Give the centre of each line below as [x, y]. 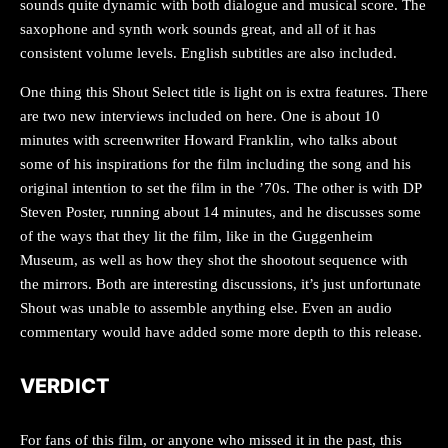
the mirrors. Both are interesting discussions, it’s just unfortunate [220, 283]
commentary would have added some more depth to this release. [221, 331]
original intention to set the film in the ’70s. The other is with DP [220, 187]
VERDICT [65, 385]
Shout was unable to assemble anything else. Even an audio [206, 307]
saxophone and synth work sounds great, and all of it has [198, 28]
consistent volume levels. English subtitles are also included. [208, 52]
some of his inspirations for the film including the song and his [215, 163]
